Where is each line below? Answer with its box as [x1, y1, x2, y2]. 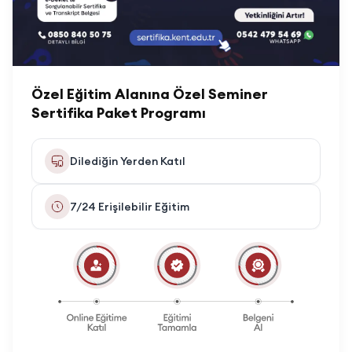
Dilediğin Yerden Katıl [70, 154, 185, 169]
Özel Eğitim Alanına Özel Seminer [31, 85, 268, 104]
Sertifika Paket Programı [31, 104, 206, 123]
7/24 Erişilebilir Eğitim [70, 200, 189, 214]
